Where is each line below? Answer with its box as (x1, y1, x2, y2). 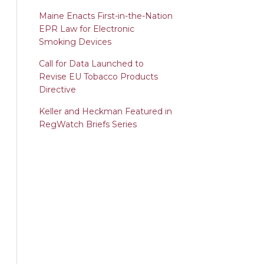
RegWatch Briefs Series (39, 119, 137, 130)
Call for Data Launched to (39, 58, 144, 69)
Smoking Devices (39, 37, 112, 47)
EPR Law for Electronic (39, 24, 135, 34)
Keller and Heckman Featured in (39, 106, 173, 117)
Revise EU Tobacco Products (39, 71, 159, 82)
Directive (39, 84, 77, 95)
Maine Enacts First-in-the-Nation (39, 11, 173, 21)
